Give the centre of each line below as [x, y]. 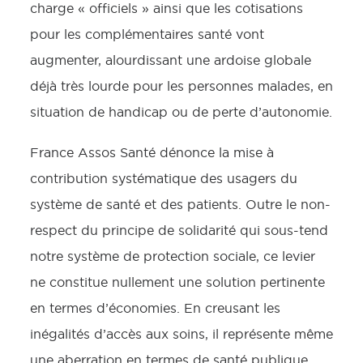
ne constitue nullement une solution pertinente [177, 282]
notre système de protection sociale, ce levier [173, 256]
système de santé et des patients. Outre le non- [180, 204]
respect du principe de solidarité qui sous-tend [179, 230]
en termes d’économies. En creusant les [155, 308]
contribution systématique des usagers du [164, 178]
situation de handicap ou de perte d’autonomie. [181, 112]
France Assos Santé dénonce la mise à [152, 152]
